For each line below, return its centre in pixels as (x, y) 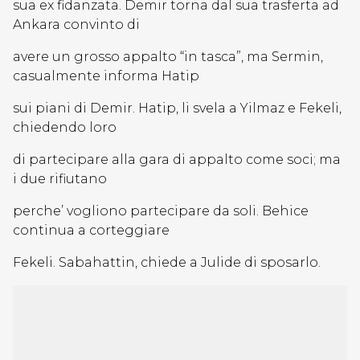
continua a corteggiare (91, 230)
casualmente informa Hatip (106, 76)
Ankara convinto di (76, 25)
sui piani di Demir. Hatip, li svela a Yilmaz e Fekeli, (177, 108)
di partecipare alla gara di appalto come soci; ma (177, 160)
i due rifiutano (60, 179)
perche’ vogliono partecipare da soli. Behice (161, 211)
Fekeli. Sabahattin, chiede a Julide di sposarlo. (167, 262)
